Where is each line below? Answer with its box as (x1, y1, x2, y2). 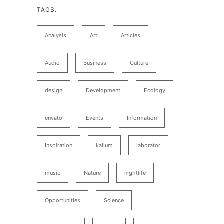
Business (83, 59, 106, 66)
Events (86, 114, 103, 121)
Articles (121, 32, 140, 39)
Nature (84, 169, 101, 176)
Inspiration (45, 142, 72, 149)
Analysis (45, 32, 66, 39)
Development (86, 87, 120, 94)
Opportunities (45, 197, 80, 204)
